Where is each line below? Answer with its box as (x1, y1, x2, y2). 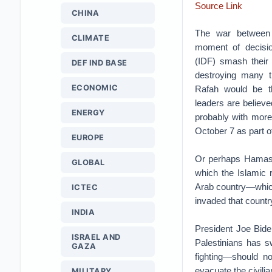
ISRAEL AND (71, 233, 121, 242)
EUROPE (71, 133, 104, 142)
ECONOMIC (71, 83, 118, 92)
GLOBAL (71, 158, 105, 167)
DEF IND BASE (71, 58, 127, 67)
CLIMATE (71, 33, 110, 42)
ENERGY (71, 108, 105, 117)
